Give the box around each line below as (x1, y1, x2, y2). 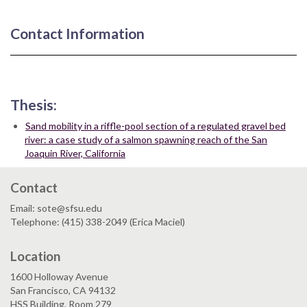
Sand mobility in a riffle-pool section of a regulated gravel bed (25, 119, 286, 132)
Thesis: (10, 95, 57, 113)
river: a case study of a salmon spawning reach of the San (25, 133, 267, 145)
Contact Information (10, 24, 145, 42)
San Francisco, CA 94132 (10, 284, 116, 296)
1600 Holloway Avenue (10, 270, 108, 282)
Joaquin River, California (25, 147, 125, 159)
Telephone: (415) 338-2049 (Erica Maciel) (10, 215, 185, 228)
